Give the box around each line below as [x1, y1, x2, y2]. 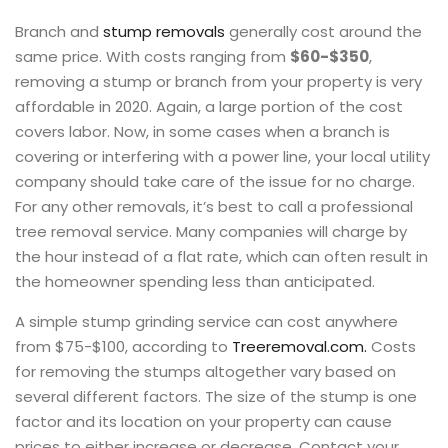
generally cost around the [225, 21, 422, 42]
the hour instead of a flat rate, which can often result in [15, 246, 428, 267]
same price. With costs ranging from [15, 46, 290, 67]
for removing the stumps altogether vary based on [15, 361, 396, 382]
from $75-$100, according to [15, 336, 232, 357]
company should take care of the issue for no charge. [15, 171, 415, 192]
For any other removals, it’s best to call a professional [15, 196, 413, 217]
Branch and [15, 21, 103, 42]
